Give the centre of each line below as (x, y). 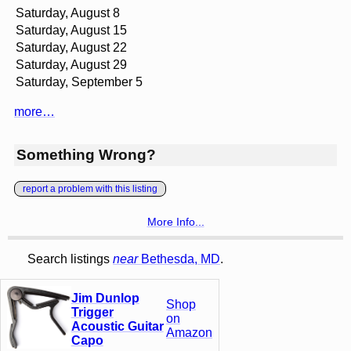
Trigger (92, 312)
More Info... (175, 221)
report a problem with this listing (90, 188)
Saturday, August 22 (71, 48)
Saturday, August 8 (68, 13)
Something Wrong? (86, 155)
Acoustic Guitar (117, 326)
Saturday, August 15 (71, 31)
